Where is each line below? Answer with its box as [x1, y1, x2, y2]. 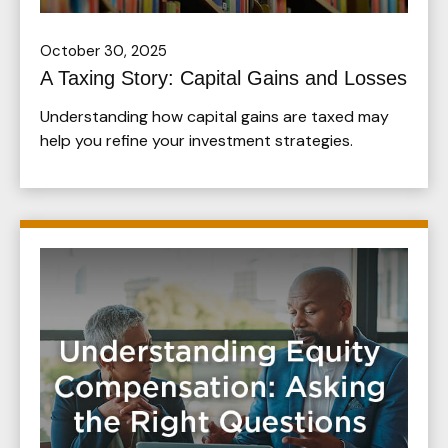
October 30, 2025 [40, 40, 167, 61]
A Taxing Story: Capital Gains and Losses [40, 66, 407, 89]
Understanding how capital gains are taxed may [40, 105, 389, 127]
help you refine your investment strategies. [40, 129, 353, 151]
